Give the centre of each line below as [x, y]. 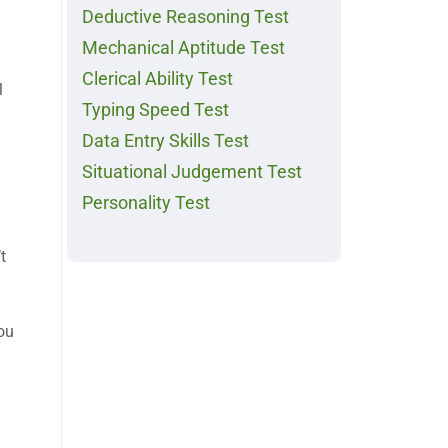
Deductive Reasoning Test [185, 17]
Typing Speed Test [155, 110]
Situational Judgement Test [192, 172]
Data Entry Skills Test [165, 141]
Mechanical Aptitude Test [183, 48]
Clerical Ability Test [157, 79]
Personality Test [146, 203]
